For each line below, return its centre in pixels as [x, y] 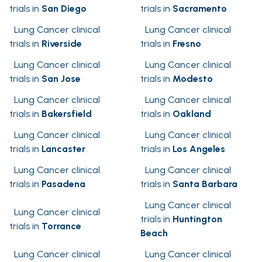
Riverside [62, 44]
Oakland [192, 114]
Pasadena [63, 184]
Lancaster [63, 149]
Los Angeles [199, 149]
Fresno [187, 44]
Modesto [193, 79]
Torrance [61, 226]
